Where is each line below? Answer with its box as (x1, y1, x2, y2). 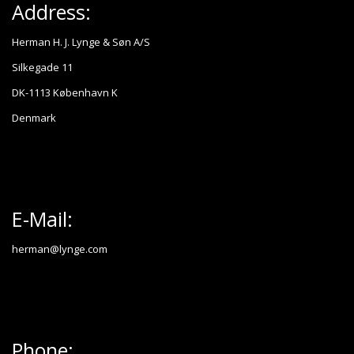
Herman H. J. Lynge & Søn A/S (12, 35, 150, 50)
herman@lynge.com (12, 242, 107, 257)
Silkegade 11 (12, 60, 73, 75)
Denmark (12, 111, 56, 126)
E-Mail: (12, 205, 73, 233)
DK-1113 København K (12, 85, 118, 100)
